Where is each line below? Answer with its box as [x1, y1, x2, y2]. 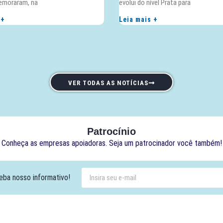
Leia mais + [119, 15, 158, 24]
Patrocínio [87, 126, 136, 137]
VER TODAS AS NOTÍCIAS [68, 79, 148, 87]
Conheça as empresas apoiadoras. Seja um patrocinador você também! [1, 138, 222, 148]
